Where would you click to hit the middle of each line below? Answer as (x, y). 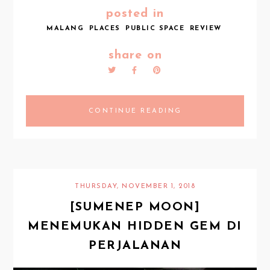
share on (135, 56)
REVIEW (206, 29)
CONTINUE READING (135, 111)
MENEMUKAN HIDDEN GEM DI (135, 226)
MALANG (65, 29)
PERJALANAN (135, 246)
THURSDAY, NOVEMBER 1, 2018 (135, 186)
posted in (135, 14)
